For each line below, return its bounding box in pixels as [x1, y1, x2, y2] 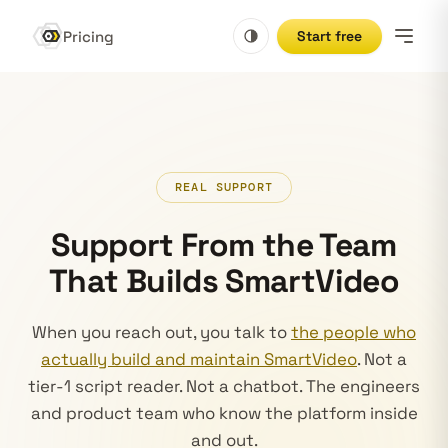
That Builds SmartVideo [49, 261, 399, 301]
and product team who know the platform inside [30, 402, 418, 424]
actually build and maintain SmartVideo [41, 348, 357, 370]
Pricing [62, 26, 114, 46]
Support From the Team [51, 225, 397, 265]
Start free [297, 26, 362, 45]
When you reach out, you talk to [32, 321, 291, 343]
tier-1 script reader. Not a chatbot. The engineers [28, 375, 420, 397]
